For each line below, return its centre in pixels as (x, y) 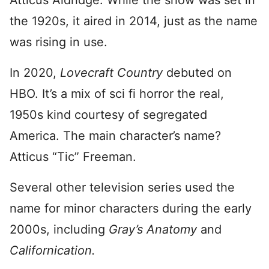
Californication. (53, 250)
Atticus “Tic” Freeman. (73, 157)
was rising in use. (59, 42)
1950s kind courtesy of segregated (108, 115)
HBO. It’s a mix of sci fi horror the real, (117, 94)
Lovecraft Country (113, 73)
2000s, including (59, 229)
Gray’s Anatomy (155, 229)
